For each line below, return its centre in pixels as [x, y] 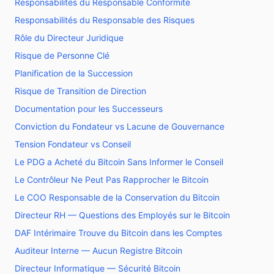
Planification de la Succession [74, 73]
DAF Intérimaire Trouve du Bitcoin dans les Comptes [118, 233]
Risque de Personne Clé [62, 55]
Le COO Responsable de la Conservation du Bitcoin [117, 197]
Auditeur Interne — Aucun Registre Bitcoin [98, 250]
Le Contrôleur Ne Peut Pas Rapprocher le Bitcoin [112, 180]
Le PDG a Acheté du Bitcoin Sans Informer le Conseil [119, 162]
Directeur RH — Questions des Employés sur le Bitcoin [122, 215]
